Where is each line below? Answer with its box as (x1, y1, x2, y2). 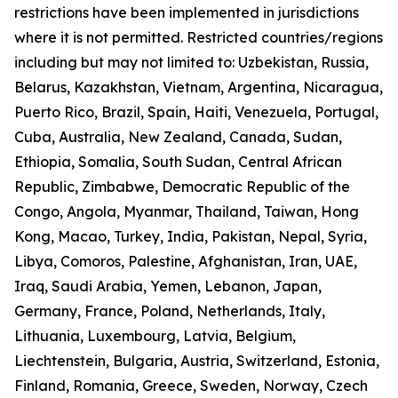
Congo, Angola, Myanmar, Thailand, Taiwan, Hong (14, 203, 359, 221)
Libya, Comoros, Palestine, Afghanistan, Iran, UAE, (14, 252, 357, 271)
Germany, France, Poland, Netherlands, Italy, (14, 302, 325, 321)
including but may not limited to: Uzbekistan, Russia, (14, 53, 369, 72)
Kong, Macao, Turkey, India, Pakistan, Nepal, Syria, (14, 227, 367, 246)
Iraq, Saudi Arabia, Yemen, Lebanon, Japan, (14, 277, 322, 296)
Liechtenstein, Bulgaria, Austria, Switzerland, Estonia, (14, 352, 379, 370)
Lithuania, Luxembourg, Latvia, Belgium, (14, 327, 296, 346)
